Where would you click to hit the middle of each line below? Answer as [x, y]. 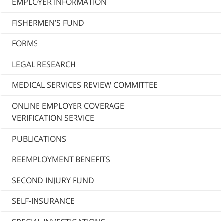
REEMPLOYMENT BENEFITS [61, 160]
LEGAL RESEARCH [44, 64]
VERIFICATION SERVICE [53, 118]
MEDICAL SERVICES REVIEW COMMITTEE [85, 85]
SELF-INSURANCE [43, 201]
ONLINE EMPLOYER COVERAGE [68, 106]
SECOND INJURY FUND [53, 180]
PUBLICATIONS [39, 139]
